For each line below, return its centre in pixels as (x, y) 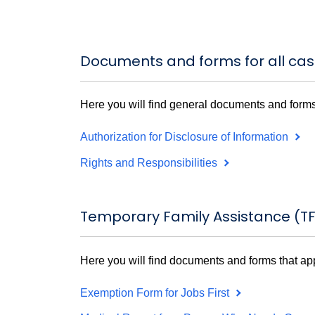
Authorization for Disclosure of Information (186, 136)
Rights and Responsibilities (150, 162)
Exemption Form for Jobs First (156, 292)
